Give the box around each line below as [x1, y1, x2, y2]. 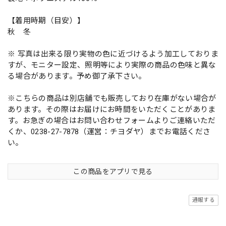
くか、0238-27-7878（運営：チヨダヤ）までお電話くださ [8, 127, 211, 136]
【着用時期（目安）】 [8, 16, 85, 25]
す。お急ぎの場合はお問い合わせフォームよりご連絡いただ [8, 116, 216, 125]
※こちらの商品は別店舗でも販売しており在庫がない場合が [8, 93, 216, 103]
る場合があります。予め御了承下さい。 [8, 71, 146, 81]
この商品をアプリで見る [73, 167, 153, 176]
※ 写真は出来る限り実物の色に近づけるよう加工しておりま [8, 49, 218, 59]
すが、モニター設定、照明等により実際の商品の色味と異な [8, 60, 216, 70]
